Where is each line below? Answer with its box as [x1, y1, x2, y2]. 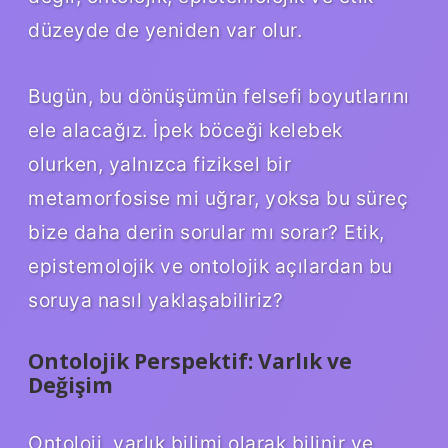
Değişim [28, 370, 113, 399]
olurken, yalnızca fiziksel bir [28, 151, 291, 176]
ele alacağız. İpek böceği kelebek [28, 117, 343, 142]
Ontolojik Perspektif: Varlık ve [28, 346, 352, 375]
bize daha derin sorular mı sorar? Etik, [28, 219, 385, 244]
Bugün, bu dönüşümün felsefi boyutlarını [28, 83, 410, 108]
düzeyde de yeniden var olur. [28, 17, 302, 42]
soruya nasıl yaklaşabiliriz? [28, 287, 283, 312]
